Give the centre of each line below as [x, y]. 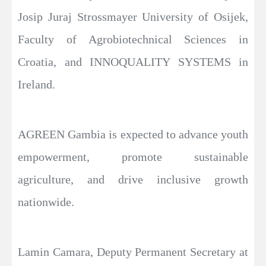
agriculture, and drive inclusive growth [133, 180]
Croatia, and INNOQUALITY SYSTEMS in [133, 62]
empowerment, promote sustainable [133, 157]
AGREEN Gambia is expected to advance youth [133, 134]
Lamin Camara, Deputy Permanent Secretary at [133, 252]
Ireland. [37, 85]
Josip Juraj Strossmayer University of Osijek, [133, 17]
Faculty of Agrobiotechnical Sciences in [133, 39]
